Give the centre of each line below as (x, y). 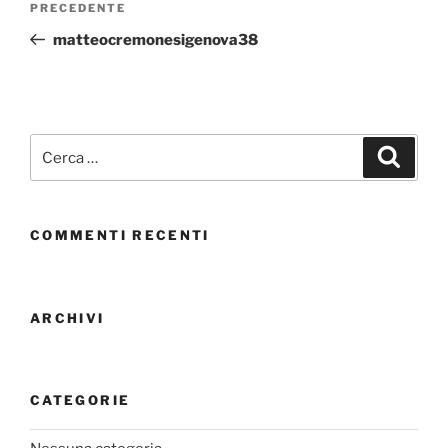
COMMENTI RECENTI (120, 235)
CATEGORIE (80, 400)
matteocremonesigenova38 (155, 39)
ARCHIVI (67, 317)
